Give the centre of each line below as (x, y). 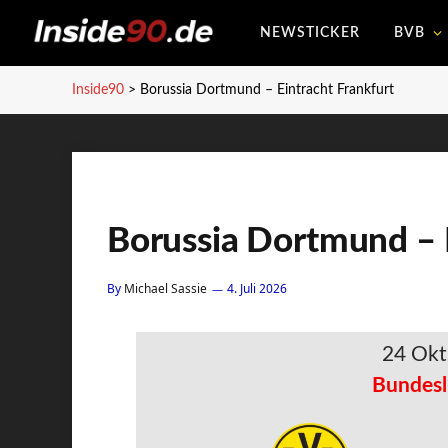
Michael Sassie (165, 288)
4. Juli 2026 (257, 288)
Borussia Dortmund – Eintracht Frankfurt (267, 90)
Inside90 (98, 90)
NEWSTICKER (309, 33)
